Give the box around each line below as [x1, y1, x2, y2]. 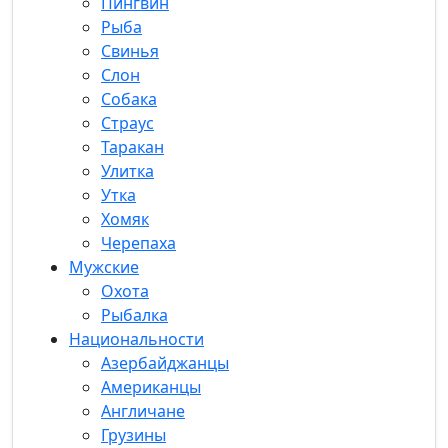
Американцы [101, 376, 201, 398]
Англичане [101, 400, 185, 422]
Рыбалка [101, 304, 168, 326]
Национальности [69, 328, 204, 350]
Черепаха [101, 232, 176, 254]
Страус [101, 112, 154, 134]
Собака [101, 88, 157, 110]
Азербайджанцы [101, 352, 229, 374]
